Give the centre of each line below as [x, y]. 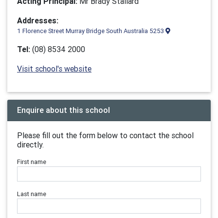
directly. [30, 145]
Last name [32, 194]
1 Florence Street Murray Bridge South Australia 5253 [91, 31]
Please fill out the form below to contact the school [105, 135]
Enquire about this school [64, 110]
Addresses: [38, 20]
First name [32, 162]
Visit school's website [54, 69]
